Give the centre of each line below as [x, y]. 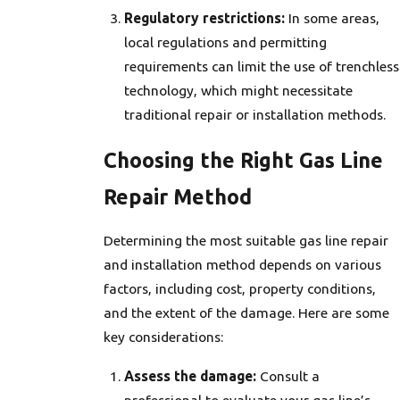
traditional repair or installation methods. [255, 114]
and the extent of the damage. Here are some [246, 313]
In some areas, [333, 17]
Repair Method [177, 196]
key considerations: [163, 337]
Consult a [288, 376]
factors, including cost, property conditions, [239, 289]
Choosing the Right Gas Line [243, 159]
